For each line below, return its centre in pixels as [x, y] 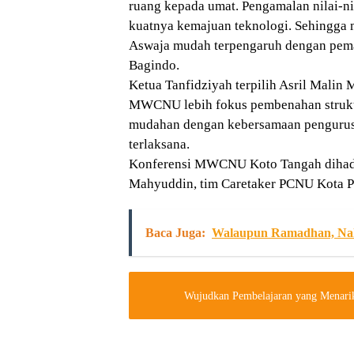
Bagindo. [154, 65]
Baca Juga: [175, 233]
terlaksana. [159, 144]
